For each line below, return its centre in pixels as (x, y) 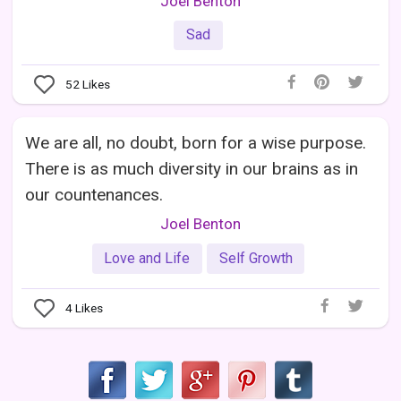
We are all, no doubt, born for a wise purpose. (196, 143)
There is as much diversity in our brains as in (192, 169)
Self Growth (256, 258)
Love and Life (147, 258)
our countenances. (94, 195)
